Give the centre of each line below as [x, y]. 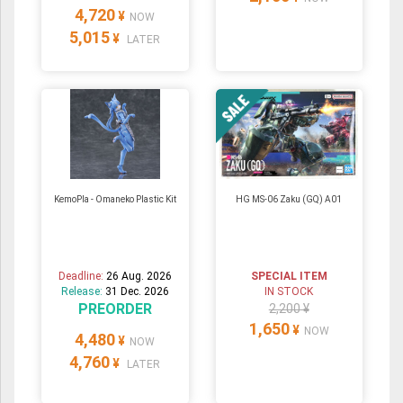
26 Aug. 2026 [139, 276]
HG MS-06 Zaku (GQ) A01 [289, 199]
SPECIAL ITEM [289, 276]
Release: [83, 291]
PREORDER [115, 309]
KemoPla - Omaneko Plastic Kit [115, 199]
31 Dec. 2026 [137, 291]
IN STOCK [289, 291]
